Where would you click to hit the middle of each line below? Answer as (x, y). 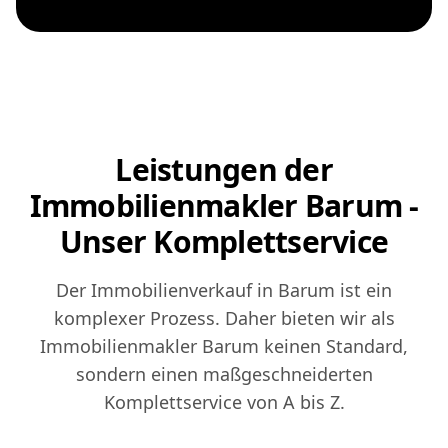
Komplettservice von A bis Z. (224, 402)
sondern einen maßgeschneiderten (224, 374)
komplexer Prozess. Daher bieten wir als (224, 318)
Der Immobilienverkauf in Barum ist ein (224, 290)
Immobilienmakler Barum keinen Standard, (224, 346)
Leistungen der (224, 170)
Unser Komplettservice (224, 242)
